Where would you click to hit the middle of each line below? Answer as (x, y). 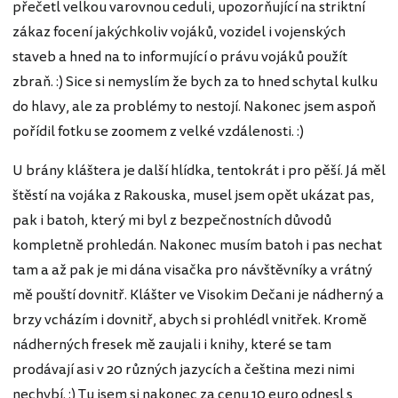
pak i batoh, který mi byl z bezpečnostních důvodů (172, 220)
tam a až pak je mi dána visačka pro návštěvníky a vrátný (192, 270)
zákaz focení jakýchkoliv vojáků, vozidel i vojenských (179, 32)
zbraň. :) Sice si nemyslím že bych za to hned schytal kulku (195, 81)
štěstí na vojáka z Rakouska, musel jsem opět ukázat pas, (193, 195)
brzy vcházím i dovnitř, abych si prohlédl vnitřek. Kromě (190, 319)
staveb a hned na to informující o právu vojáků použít (180, 56)
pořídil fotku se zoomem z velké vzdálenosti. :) (158, 131)
